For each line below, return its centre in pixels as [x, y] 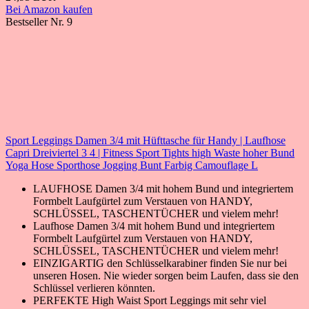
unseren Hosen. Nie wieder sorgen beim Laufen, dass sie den [166, 275]
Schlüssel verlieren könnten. [94, 288]
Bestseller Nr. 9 [39, 21]
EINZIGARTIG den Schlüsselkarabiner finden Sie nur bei [160, 263]
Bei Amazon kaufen [49, 9]
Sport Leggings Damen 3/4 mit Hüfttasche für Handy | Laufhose [146, 140]
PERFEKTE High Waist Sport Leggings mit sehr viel [150, 300]
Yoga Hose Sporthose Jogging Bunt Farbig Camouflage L [132, 165]
